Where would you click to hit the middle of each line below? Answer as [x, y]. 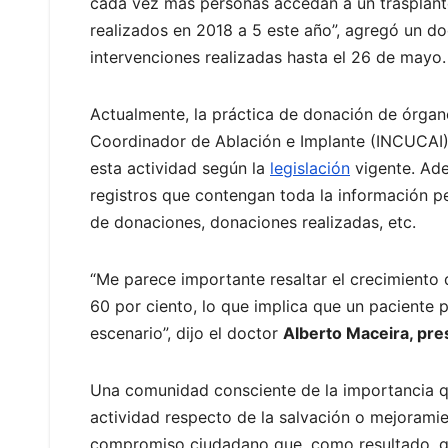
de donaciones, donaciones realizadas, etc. [253, 222]
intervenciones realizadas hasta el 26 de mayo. [268, 57]
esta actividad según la [180, 168]
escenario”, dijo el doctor [186, 333]
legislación [310, 168]
